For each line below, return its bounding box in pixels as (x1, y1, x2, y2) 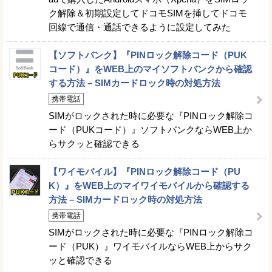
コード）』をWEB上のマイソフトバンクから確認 (49, 64, 252, 74)
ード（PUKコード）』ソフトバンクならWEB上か (49, 124, 252, 135)
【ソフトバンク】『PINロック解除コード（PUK (49, 50, 247, 60)
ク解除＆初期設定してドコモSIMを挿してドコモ (49, 8, 247, 18)
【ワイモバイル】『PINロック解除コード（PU (49, 166, 240, 177)
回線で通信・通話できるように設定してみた (49, 22, 231, 32)
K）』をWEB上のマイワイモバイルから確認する (49, 180, 250, 191)
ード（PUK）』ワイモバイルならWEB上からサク (49, 241, 252, 251)
